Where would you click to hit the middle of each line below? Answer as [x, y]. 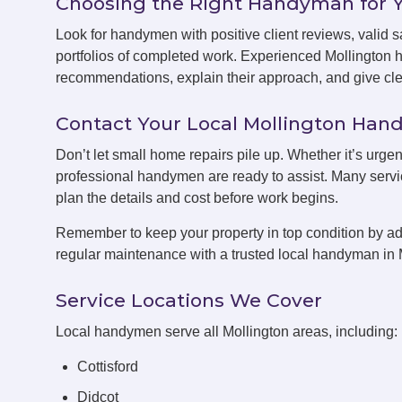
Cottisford [108, 367]
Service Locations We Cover [189, 301]
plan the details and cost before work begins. [197, 198]
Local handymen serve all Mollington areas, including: [227, 332]
